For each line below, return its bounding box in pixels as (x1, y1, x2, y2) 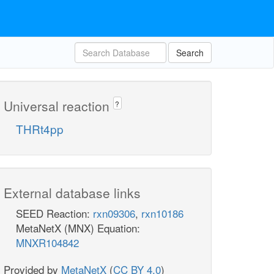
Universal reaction (4, 97, 113, 115)
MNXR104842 (16, 235, 79, 251)
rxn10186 (141, 206, 183, 221)
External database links (4, 183, 141, 202)
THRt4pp (16, 120, 64, 138)
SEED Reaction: (16, 206, 93, 221)
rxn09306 (93, 206, 135, 221)
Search (176, 46, 204, 59)
